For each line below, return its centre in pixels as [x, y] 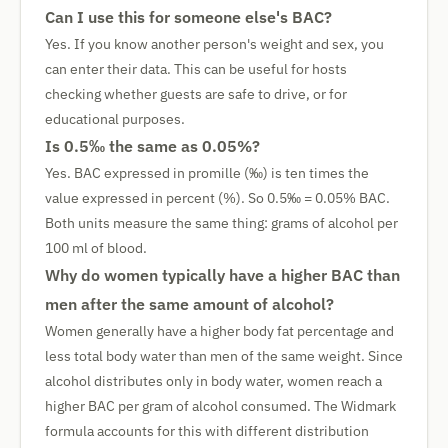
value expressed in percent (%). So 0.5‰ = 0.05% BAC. [217, 198]
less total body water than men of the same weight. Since [224, 356]
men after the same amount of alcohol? [189, 304]
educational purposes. [115, 119]
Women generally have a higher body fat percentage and [219, 331]
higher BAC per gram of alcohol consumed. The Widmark [220, 406]
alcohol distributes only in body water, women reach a [213, 381]
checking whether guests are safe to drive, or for [196, 94]
